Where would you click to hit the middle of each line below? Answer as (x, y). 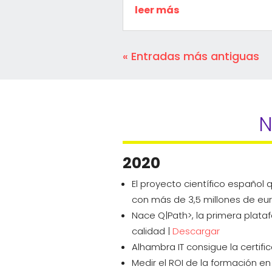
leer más (157, 10)
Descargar (196, 231)
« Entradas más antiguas (191, 56)
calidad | (152, 231)
